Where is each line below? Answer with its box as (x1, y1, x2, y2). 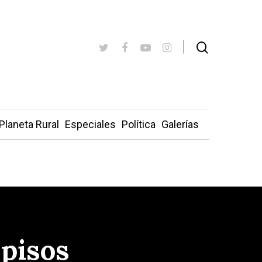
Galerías (161, 118, 199, 130)
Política (121, 118, 156, 130)
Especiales (64, 118, 116, 130)
